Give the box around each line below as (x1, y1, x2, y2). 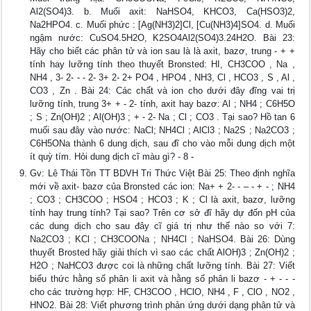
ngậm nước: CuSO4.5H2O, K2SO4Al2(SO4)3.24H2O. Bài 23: (30, 33, 295, 44)
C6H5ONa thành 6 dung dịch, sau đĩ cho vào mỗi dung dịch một (30, 138, 295, 149)
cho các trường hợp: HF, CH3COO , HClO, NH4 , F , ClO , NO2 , (30, 287, 295, 298)
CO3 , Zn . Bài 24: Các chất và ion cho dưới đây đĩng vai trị (30, 85, 295, 96)
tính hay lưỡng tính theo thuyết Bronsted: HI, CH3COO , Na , (30, 59, 295, 70)
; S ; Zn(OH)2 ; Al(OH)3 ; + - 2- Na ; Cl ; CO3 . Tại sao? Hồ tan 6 (30, 112, 295, 123)
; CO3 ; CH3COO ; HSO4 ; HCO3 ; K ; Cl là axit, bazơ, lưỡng (30, 194, 295, 205)
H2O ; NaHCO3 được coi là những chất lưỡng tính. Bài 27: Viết (30, 260, 295, 271)
